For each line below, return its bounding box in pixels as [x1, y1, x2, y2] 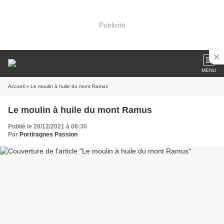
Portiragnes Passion [19, 131, 77, 138]
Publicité [98, 20, 125, 29]
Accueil [8, 83, 24, 89]
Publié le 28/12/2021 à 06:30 [8, 123, 87, 130]
